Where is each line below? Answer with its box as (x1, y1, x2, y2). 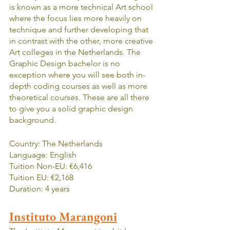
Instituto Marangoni (9, 208, 117, 224)
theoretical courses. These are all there (9, 92, 151, 102)
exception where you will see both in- (9, 69, 145, 80)
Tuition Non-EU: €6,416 (9, 161, 92, 171)
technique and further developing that (9, 24, 150, 34)
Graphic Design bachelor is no (9, 58, 122, 68)
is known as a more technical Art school (9, 2, 155, 12)
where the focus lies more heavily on (9, 13, 144, 23)
